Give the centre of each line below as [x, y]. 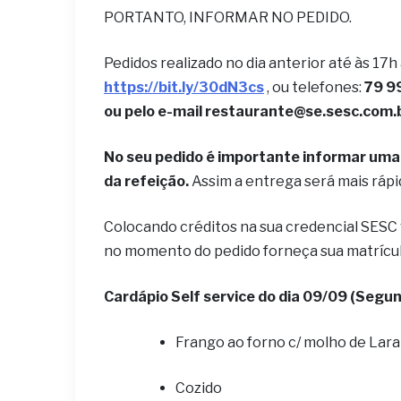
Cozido [199, 388]
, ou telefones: [314, 87]
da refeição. [148, 181]
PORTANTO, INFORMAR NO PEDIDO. [232, 17]
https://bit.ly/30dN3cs [184, 87]
